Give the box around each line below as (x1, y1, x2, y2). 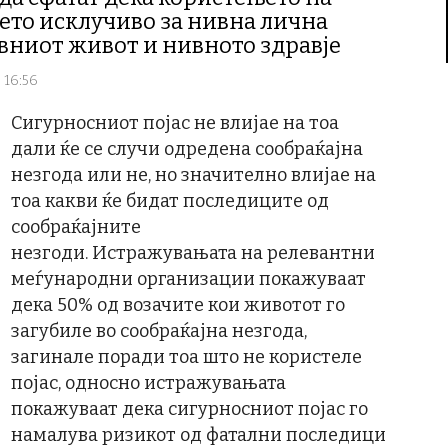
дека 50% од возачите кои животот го (11, 294, 345, 316)
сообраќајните (11, 216, 141, 238)
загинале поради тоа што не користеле (11, 346, 362, 368)
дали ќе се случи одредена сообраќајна (11, 138, 363, 160)
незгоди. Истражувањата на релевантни (11, 242, 375, 264)
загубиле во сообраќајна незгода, (11, 320, 307, 342)
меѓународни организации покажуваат (11, 268, 366, 290)
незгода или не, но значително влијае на (11, 164, 376, 186)
